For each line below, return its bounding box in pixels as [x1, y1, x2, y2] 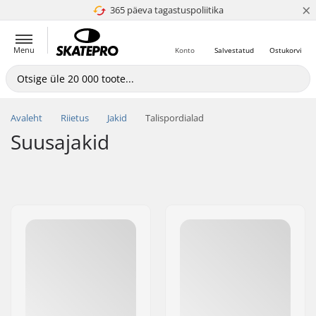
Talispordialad [145, 111, 204, 124]
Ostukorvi [269, 45, 302, 55]
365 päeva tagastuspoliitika [110, 4, 224, 16]
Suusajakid [11, 128, 109, 155]
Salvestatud [214, 45, 254, 55]
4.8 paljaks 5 [136, 4, 187, 16]
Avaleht [11, 111, 42, 124]
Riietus [61, 111, 89, 124]
